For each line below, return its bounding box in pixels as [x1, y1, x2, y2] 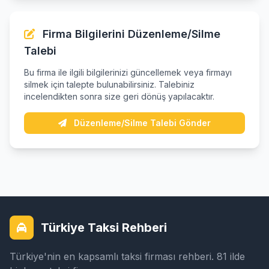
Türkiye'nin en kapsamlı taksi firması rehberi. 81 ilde [10, 250, 245, 262]
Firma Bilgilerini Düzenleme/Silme [40, 28, 220, 40]
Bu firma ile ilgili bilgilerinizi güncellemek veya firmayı [24, 67, 232, 77]
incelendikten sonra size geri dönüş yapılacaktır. [24, 91, 214, 101]
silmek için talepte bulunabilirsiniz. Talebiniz [24, 79, 195, 89]
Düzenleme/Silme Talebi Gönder [74, 118, 211, 128]
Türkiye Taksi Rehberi [41, 220, 167, 235]
